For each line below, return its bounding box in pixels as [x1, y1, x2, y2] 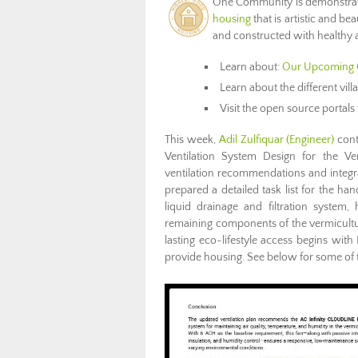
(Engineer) [286, 133, 335, 146]
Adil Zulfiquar [218, 133, 284, 146]
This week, [165, 133, 219, 146]
